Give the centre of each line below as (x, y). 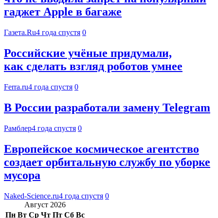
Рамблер (18, 128)
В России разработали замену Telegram (107, 108)
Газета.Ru (20, 33)
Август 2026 (45, 204)
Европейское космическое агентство (101, 149)
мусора (22, 175)
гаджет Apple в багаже (63, 12)
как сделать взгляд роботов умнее (93, 66)
